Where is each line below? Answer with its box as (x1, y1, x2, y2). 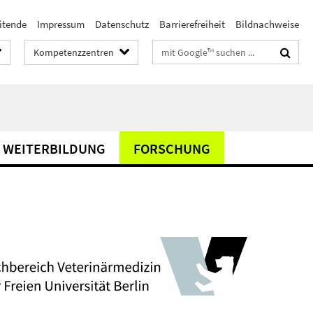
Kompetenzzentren (34, 46, 114, 59)
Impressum (37, 17, 85, 31)
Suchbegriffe (153, 43, 208, 56)
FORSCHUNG (133, 140, 210, 157)
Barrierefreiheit (159, 17, 225, 31)
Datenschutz (95, 17, 149, 31)
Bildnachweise (235, 17, 299, 31)
